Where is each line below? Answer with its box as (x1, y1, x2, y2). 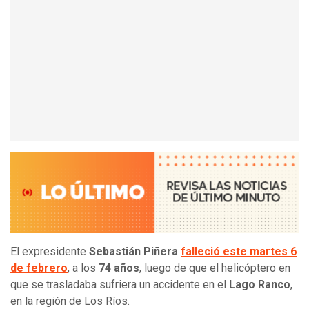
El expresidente (10, 245, 89, 259)
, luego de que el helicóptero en (139, 261, 290, 275)
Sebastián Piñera (89, 245, 178, 259)
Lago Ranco (229, 278, 290, 292)
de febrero (10, 261, 68, 275)
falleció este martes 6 (181, 245, 297, 259)
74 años (99, 261, 139, 275)
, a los (68, 261, 99, 275)
